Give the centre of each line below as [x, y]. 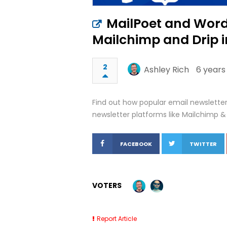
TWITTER [203, 144]
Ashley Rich [166, 70]
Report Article [117, 218]
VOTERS [107, 185]
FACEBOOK [136, 144]
